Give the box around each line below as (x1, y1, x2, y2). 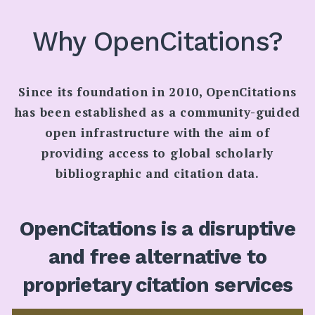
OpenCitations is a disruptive (20, 216, 295, 240)
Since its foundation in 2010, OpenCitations (18, 84, 297, 101)
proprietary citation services (22, 272, 293, 297)
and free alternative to (48, 244, 267, 269)
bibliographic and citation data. (56, 165, 259, 182)
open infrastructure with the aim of (45, 124, 270, 141)
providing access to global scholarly (41, 145, 274, 162)
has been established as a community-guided (14, 104, 301, 121)
